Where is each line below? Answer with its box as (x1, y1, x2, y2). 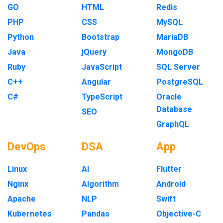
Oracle (156, 92, 182, 102)
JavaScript (82, 62, 122, 72)
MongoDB (156, 47, 193, 57)
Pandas (82, 209, 110, 219)
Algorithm (82, 179, 119, 189)
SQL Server (156, 62, 200, 72)
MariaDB (156, 32, 188, 42)
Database (156, 105, 192, 114)
